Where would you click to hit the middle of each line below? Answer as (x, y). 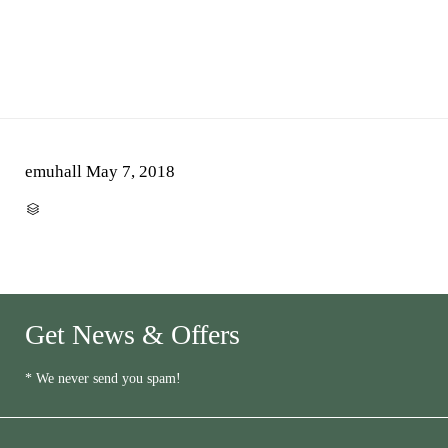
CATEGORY (65, 207)
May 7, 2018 (130, 172)
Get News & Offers (132, 335)
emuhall (53, 172)
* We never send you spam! (103, 379)
